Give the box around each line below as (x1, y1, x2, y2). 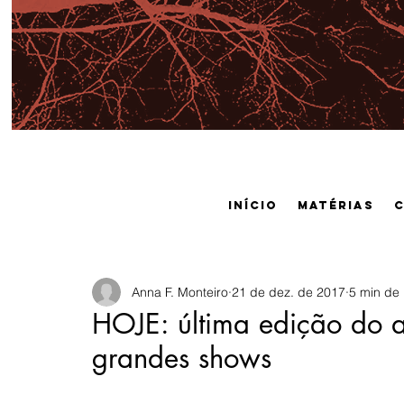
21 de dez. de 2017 (232, 283, 345, 300)
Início (228, 198, 278, 212)
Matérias (298, 198, 374, 212)
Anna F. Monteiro (132, 283, 228, 300)
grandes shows (92, 340, 271, 376)
